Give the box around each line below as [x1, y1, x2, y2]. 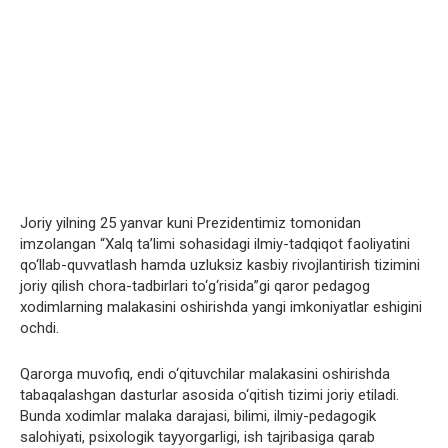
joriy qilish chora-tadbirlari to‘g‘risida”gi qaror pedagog [20, 277, 370, 296]
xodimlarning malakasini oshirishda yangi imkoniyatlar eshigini [20, 298, 422, 317]
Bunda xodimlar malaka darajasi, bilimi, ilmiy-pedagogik [20, 407, 376, 426]
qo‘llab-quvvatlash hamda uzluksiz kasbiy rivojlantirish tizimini [20, 256, 420, 275]
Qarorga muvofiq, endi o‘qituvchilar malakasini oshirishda [20, 365, 390, 384]
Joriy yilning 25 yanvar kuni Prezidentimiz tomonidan [20, 214, 361, 233]
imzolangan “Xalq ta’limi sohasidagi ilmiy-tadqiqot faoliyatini [20, 235, 410, 254]
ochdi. [20, 319, 59, 338]
